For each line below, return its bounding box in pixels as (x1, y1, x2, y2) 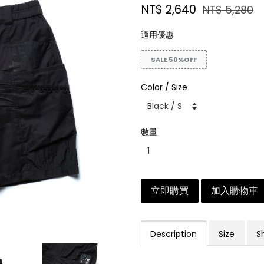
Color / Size (141, 81, 187, 93)
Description (150, 228, 197, 240)
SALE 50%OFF (151, 55, 197, 64)
